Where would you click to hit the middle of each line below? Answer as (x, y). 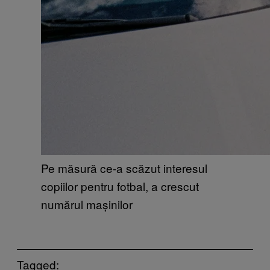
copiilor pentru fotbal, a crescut (120, 186)
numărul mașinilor (87, 204)
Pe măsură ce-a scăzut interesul (124, 168)
